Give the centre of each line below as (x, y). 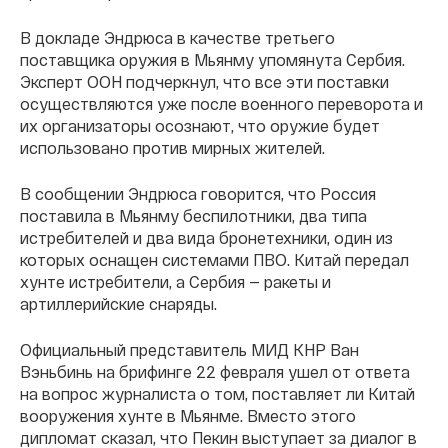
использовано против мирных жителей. (172, 147)
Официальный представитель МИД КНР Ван (189, 349)
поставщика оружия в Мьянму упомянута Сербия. (212, 59)
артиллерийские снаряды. (118, 303)
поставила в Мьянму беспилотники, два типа (193, 215)
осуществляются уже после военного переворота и (221, 103)
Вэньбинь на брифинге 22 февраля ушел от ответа (215, 371)
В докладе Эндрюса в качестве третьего (177, 37)
